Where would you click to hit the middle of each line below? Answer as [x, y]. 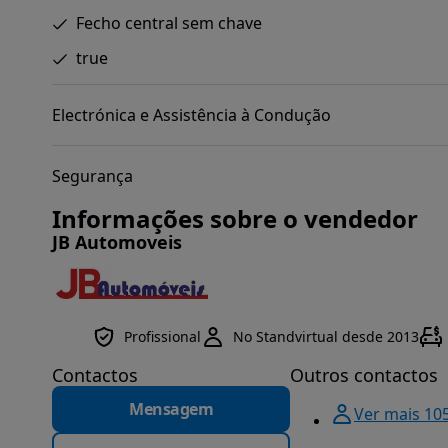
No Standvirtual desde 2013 [326, 336]
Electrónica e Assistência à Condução [191, 114]
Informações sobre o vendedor [235, 218]
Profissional [162, 336]
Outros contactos [364, 375]
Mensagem [171, 409]
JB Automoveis [117, 242]
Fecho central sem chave [169, 23]
